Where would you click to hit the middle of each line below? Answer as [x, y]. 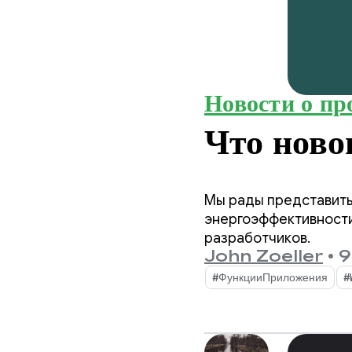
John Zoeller [264, 257]
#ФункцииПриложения [270, 277]
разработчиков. [257, 238]
